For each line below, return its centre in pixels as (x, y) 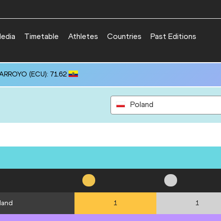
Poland (142, 105)
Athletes (83, 36)
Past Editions (174, 36)
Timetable (42, 36)
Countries (125, 36)
